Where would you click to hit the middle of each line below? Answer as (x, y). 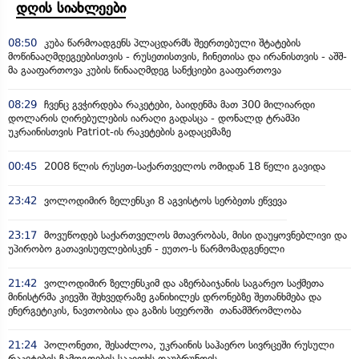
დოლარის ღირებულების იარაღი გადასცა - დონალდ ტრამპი (154, 118)
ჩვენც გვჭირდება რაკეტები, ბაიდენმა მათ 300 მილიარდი (178, 105)
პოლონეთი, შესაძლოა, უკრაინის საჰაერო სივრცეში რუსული (188, 345)
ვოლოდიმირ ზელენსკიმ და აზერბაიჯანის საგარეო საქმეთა (182, 283)
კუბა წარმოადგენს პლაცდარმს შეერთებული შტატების (171, 43)
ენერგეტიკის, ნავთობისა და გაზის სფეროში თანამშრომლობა (155, 311)
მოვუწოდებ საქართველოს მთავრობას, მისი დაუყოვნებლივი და (194, 235)
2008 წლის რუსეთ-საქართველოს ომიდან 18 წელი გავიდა (183, 166)
